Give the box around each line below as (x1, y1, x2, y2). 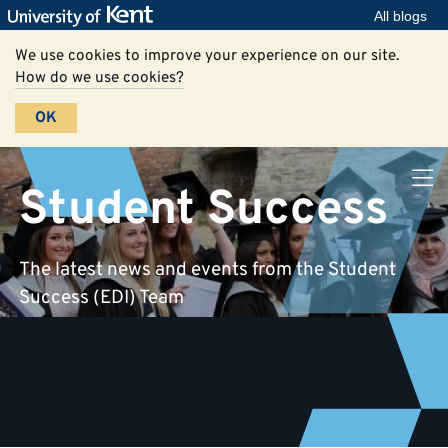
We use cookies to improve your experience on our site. (15, 46, 400, 67)
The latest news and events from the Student (19, 257, 396, 282)
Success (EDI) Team (19, 285, 184, 310)
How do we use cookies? (15, 68, 185, 89)
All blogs (374, 8, 427, 24)
